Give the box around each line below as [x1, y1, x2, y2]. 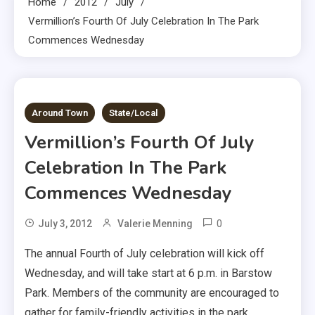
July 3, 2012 [38, 217, 92, 229]
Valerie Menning [117, 217, 193, 229]
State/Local [109, 107, 158, 118]
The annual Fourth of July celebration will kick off [25, 246, 264, 260]
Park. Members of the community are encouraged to [25, 285, 279, 300]
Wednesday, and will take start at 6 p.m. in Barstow [25, 266, 272, 280]
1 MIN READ [46, 103, 96, 114]
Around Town [32, 107, 88, 118]
